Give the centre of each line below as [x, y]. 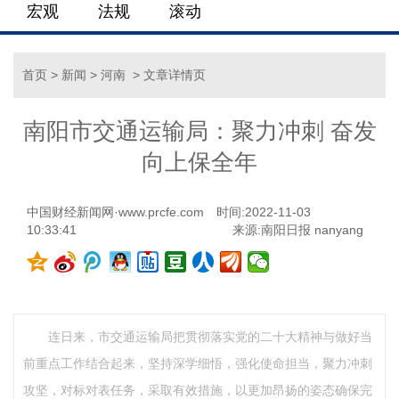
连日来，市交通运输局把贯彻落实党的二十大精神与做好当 [210, 337]
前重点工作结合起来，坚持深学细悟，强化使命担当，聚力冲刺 [198, 363]
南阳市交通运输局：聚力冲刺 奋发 [199, 131]
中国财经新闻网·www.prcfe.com [115, 212]
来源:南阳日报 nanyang [298, 230]
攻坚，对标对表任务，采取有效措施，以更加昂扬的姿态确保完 [198, 390]
